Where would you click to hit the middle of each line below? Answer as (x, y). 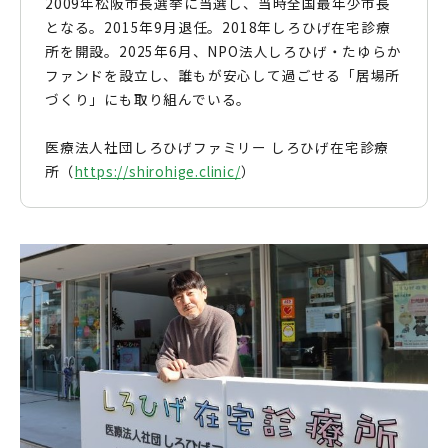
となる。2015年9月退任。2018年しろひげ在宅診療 (218, 27)
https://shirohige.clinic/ (157, 171)
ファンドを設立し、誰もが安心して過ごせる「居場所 (223, 75)
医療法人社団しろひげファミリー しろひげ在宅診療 (217, 147)
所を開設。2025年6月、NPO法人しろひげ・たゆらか (223, 51)
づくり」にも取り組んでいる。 (148, 99)
